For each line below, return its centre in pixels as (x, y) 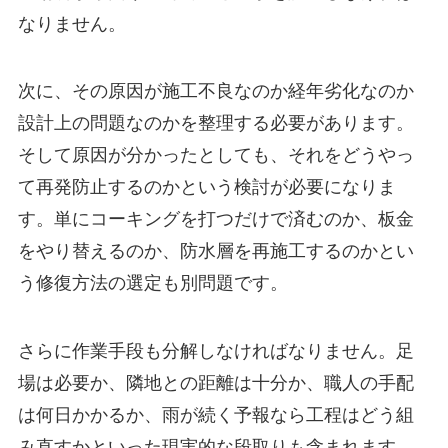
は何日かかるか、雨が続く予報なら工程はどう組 (215, 415)
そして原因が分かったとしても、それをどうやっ (215, 155)
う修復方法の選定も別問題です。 (152, 283)
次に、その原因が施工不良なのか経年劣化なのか (215, 91)
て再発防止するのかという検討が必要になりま (206, 187)
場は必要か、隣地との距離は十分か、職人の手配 (215, 383)
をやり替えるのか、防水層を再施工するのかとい (215, 251)
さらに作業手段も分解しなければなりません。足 (215, 351)
